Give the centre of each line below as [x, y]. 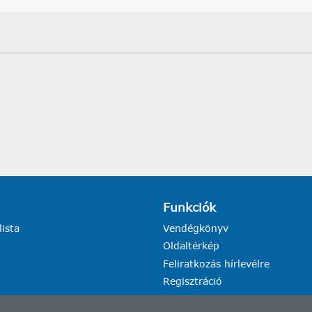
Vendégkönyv [196, 228]
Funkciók [190, 207]
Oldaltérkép [192, 246]
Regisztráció [193, 281]
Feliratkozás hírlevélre [217, 263]
